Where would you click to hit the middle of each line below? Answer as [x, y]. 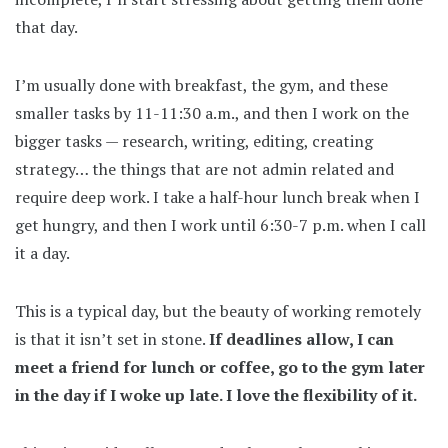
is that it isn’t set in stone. [112, 338]
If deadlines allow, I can [301, 338]
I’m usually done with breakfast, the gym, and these [201, 84]
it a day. [42, 252]
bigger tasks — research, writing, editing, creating [194, 140]
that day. [46, 26]
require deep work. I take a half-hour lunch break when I [217, 196]
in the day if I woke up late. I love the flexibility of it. [216, 394]
